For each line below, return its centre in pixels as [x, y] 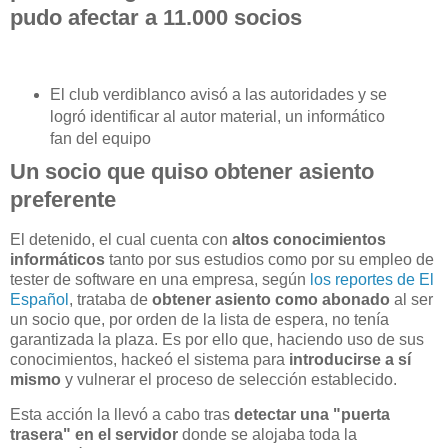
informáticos [57, 259]
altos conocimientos [309, 239]
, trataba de [110, 299]
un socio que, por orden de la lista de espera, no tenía [199, 319]
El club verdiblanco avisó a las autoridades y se [218, 94]
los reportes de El [372, 279]
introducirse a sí [350, 359]
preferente [63, 199]
